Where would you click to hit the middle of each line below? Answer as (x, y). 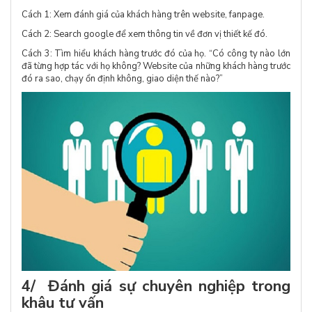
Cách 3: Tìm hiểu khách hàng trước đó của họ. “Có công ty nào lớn (156, 53)
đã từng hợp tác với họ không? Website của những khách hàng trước (156, 66)
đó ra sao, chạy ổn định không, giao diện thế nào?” (122, 78)
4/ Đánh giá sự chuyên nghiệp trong (156, 287)
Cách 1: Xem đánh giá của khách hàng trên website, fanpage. (143, 14)
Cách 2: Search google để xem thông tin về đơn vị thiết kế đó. (145, 34)
